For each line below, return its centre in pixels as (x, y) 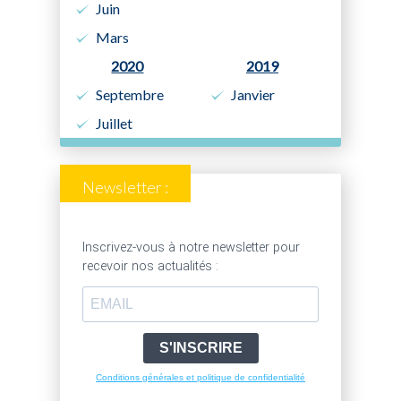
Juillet (115, 123)
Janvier (252, 94)
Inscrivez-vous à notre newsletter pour (192, 247)
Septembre (130, 94)
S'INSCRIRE (200, 347)
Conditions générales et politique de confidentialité (200, 377)
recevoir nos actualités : (151, 266)
